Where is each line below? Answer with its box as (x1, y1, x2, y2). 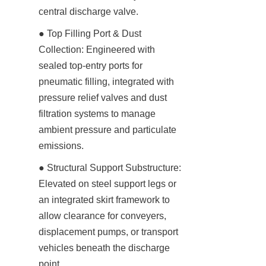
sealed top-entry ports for (39, 60, 142, 71)
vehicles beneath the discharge (39, 242, 170, 253)
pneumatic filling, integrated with (39, 76, 174, 87)
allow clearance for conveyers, (39, 210, 166, 221)
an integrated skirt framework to (39, 194, 170, 205)
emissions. (39, 140, 84, 151)
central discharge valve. (39, 6, 138, 17)
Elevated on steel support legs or (39, 178, 176, 189)
